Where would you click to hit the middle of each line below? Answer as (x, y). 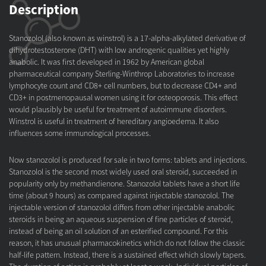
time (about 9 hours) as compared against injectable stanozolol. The (121, 195)
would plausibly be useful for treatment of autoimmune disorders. (118, 109)
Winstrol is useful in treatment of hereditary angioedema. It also (114, 121)
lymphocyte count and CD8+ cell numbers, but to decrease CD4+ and (123, 85)
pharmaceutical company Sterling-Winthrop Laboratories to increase (122, 74)
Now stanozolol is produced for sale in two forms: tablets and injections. (128, 160)
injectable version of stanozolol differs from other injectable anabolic (122, 207)
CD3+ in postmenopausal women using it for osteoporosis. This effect (123, 97)
